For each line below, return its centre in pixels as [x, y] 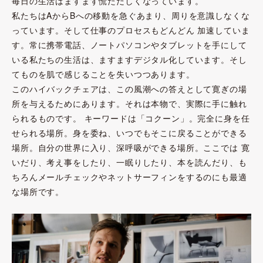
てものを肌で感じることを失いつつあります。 [103, 74]
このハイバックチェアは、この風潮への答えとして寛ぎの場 [129, 89]
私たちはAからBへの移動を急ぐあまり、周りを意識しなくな [131, 16]
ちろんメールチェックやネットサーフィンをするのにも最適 [129, 177]
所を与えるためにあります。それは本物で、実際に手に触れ [129, 104]
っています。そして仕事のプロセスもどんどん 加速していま [131, 30]
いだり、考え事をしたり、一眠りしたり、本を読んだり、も [129, 162]
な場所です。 [38, 192]
